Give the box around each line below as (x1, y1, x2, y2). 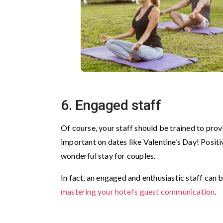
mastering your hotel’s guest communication (61, 187, 215, 196)
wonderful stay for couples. (61, 151, 157, 160)
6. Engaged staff (61, 97, 161, 113)
